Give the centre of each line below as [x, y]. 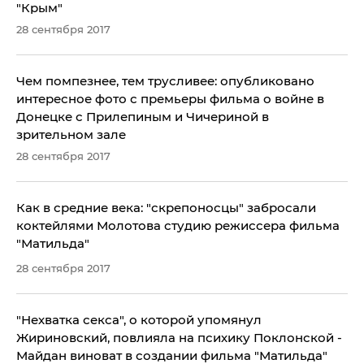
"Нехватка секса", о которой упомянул [139, 319]
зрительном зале [71, 134]
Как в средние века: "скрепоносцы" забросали [166, 207]
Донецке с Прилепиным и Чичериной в [143, 116]
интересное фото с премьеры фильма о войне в [170, 98]
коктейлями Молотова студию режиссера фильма [178, 225]
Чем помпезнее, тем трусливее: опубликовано [165, 80]
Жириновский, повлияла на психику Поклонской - [179, 337]
